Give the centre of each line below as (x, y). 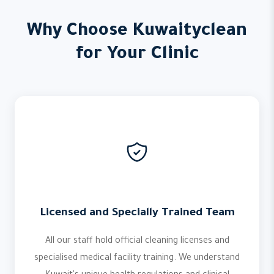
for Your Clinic (137, 55)
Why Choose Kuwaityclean (137, 32)
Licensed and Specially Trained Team (137, 213)
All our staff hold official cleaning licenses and (137, 242)
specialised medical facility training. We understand (137, 259)
